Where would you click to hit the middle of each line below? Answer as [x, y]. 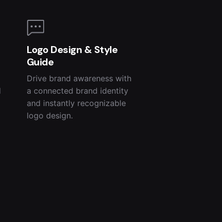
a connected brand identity [77, 90]
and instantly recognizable [76, 103]
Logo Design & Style [72, 49]
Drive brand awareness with [79, 78]
